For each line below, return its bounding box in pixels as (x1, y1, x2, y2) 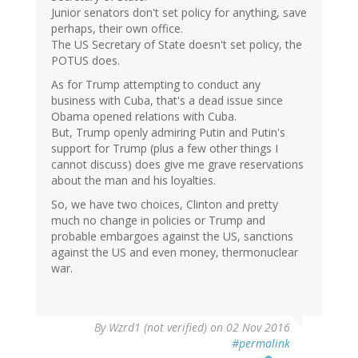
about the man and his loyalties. (51, 173, 216, 189)
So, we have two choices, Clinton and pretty (51, 197, 278, 213)
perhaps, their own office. (51, 21, 183, 37)
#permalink (232, 336, 290, 352)
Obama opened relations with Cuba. (51, 109, 237, 125)
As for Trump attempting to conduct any (51, 77, 261, 93)
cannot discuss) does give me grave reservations (51, 157, 304, 173)
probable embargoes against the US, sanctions (51, 229, 293, 245)
